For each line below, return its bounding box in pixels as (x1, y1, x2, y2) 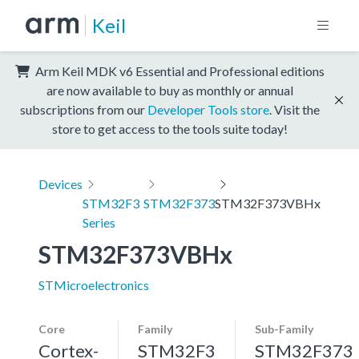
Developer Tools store (147, 101, 269, 117)
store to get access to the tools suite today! (52, 120, 288, 136)
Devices (38, 175, 83, 192)
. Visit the (269, 101, 320, 117)
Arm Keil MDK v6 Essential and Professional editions (33, 63, 325, 79)
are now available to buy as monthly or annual (46, 82, 293, 98)
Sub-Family (255, 321, 313, 336)
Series (83, 214, 115, 230)
